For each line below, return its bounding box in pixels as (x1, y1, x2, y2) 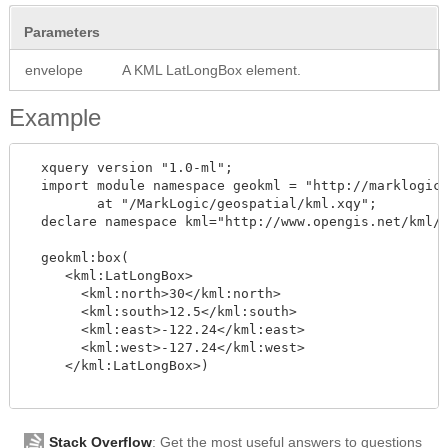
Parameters (24, 23, 100, 40)
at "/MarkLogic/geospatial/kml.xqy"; (25, 195, 377, 211)
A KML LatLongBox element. (122, 61, 301, 78)
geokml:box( (25, 249, 129, 265)
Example (9, 103, 101, 131)
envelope (25, 61, 83, 78)
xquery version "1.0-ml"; (25, 159, 233, 175)
